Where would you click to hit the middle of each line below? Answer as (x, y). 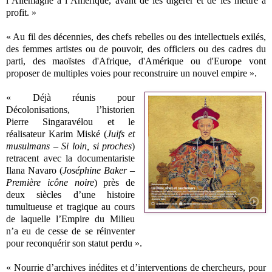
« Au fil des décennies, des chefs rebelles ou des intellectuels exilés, (136, 36)
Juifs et (121, 134)
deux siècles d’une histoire (71, 194)
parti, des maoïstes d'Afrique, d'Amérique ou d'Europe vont (136, 61)
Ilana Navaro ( (35, 170)
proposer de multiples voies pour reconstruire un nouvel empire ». (133, 73)
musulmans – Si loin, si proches (69, 146)
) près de (114, 182)
